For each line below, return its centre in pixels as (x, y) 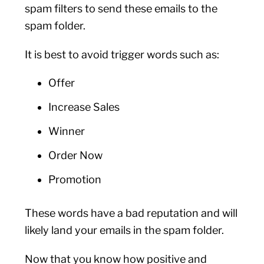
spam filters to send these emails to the (121, 9)
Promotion (75, 179)
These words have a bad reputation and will (131, 213)
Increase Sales (84, 107)
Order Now (76, 155)
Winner (67, 131)
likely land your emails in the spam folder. (126, 230)
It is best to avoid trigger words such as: (123, 55)
